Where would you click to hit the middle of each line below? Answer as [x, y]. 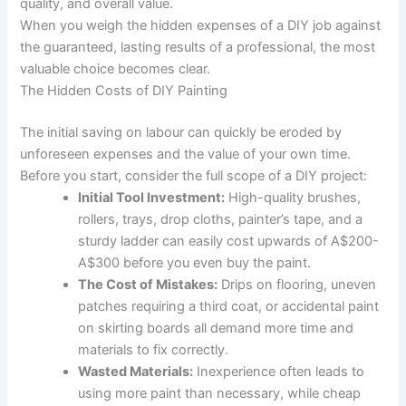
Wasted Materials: [136, 371]
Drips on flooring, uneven [297, 284]
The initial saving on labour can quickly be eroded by [181, 132]
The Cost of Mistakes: [148, 284]
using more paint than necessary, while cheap [220, 393]
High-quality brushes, [293, 197]
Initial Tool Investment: [152, 197]
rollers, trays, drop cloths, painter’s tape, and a [221, 219]
